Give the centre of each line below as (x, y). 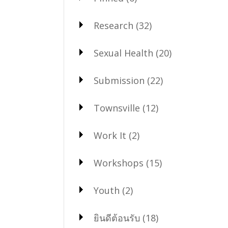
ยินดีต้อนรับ (117, 218)
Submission (119, 81)
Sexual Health (123, 53)
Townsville (117, 108)
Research (113, 26)
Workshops (118, 163)
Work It (110, 136)
